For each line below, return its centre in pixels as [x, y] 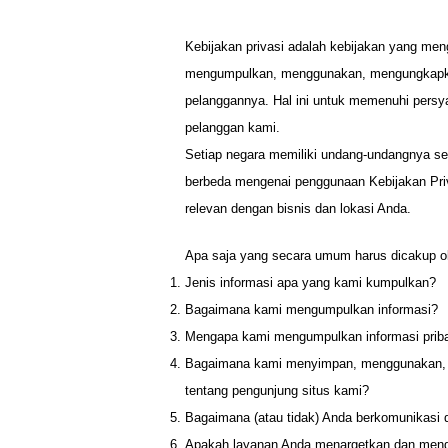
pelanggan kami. [232, 127]
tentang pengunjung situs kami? [277, 390]
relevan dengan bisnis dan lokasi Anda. [298, 208]
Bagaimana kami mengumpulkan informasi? [311, 309]
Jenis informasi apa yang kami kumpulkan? [310, 282]
